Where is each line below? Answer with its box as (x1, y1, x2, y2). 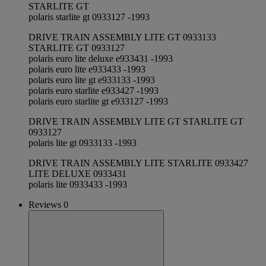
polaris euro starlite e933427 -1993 (28, 85, 159, 96)
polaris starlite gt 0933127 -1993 (28, 12, 150, 23)
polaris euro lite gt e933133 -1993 (28, 75, 155, 85)
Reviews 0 (28, 199, 68, 210)
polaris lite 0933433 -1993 (28, 179, 127, 190)
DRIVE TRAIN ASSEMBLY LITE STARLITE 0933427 (28, 158, 248, 169)
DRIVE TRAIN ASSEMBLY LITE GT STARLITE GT (28, 116, 243, 127)
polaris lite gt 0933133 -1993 (28, 138, 137, 148)
